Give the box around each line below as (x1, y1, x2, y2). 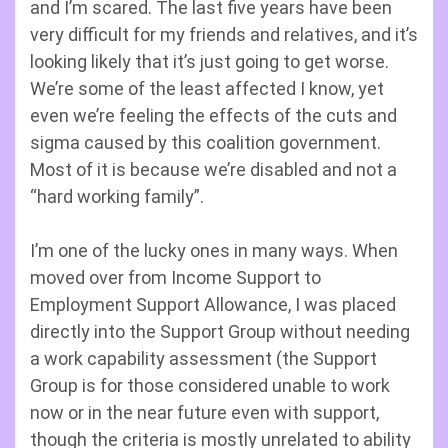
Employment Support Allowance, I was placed (30, 294, 396, 315)
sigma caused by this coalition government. (30, 132, 381, 153)
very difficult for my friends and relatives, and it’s (30, 24, 418, 45)
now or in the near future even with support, (30, 402, 379, 423)
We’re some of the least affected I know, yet (30, 78, 384, 99)
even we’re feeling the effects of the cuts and (30, 105, 397, 126)
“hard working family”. (30, 186, 204, 207)
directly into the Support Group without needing (30, 321, 410, 342)
